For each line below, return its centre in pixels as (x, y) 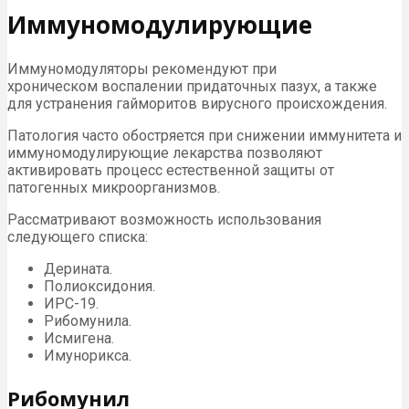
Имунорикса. (89, 356)
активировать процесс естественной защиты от (171, 171)
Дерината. (78, 269)
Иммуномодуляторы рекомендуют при (142, 69)
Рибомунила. (88, 321)
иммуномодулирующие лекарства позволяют (165, 153)
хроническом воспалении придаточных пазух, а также (192, 87)
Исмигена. (79, 339)
